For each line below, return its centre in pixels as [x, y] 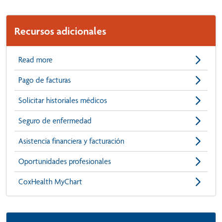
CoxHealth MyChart [50, 182]
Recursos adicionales [60, 31]
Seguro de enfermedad [55, 121]
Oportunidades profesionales [65, 162]
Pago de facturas [45, 80]
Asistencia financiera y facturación [71, 141]
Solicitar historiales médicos [63, 101]
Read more [35, 60]
